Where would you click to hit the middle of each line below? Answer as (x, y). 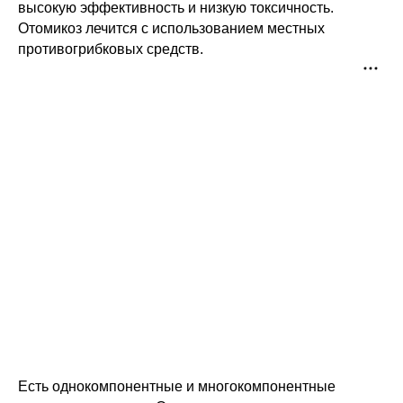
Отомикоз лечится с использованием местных (171, 29)
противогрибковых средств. (111, 49)
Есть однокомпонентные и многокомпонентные (177, 386)
